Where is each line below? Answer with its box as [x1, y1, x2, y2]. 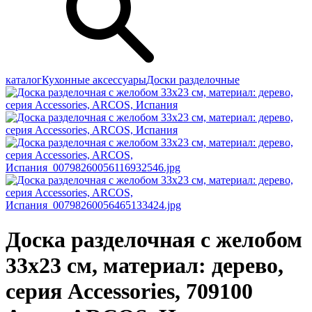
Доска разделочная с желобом [6, 226, 302, 252]
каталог [6, 74, 42, 86]
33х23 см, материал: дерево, [6, 252, 283, 278]
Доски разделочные [146, 74, 240, 86]
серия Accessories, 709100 [6, 278, 253, 304]
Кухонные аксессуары [42, 74, 146, 86]
